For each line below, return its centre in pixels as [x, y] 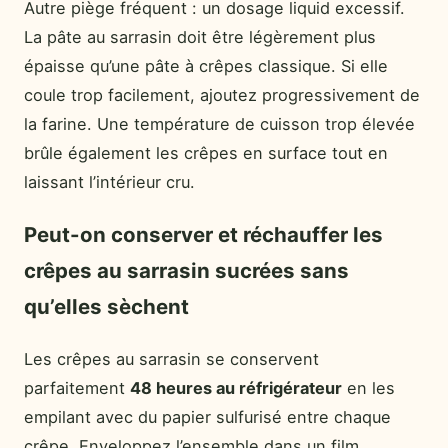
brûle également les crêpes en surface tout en [206, 152]
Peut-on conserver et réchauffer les [203, 234]
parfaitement [77, 387]
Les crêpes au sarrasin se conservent [171, 358]
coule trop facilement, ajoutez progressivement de [222, 94]
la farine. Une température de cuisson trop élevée [219, 123]
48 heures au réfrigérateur [236, 387]
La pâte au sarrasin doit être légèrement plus [200, 36]
